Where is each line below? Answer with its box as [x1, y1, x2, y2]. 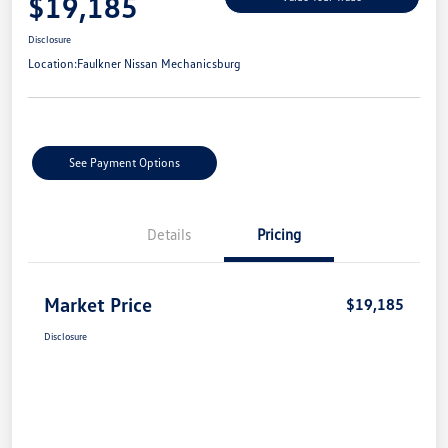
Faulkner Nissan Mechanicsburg [77, 55, 241, 71]
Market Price [44, 291, 152, 316]
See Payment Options [68, 154, 180, 170]
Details [147, 224, 191, 243]
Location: [28, 55, 77, 71]
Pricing [257, 224, 301, 243]
